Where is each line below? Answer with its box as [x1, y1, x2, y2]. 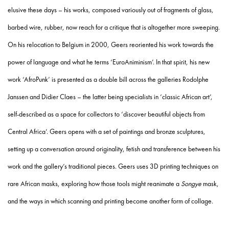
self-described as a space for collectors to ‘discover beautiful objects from [8, 109, 205, 119]
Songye [181, 179, 201, 189]
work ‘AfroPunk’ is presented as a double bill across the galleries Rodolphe [8, 75, 209, 84]
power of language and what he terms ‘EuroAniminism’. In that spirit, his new [8, 57, 210, 67]
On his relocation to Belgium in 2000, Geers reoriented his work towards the [8, 40, 214, 50]
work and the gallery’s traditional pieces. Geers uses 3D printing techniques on [8, 162, 218, 171]
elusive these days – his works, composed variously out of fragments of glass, [8, 5, 214, 15]
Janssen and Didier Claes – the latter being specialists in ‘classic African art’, [8, 92, 213, 102]
